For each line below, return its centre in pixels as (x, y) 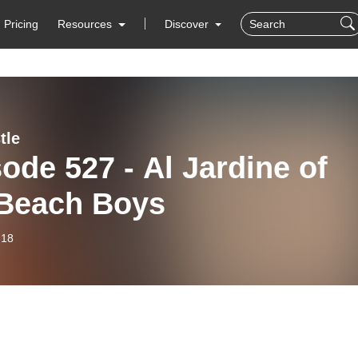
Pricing (22, 24)
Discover (188, 24)
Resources (85, 24)
